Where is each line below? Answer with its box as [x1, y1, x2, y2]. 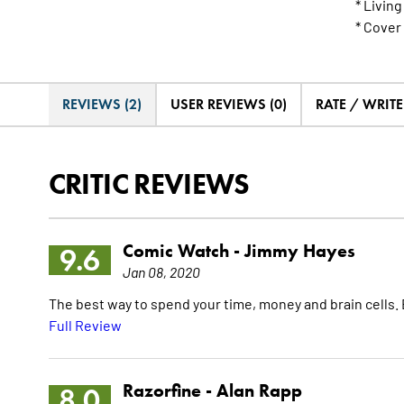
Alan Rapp [216, 380, 302, 402]
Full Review [48, 316, 122, 335]
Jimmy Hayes [243, 240, 355, 262]
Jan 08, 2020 [122, 262, 200, 281]
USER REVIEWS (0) [170, 96, 287, 114]
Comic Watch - [122, 240, 244, 262]
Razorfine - [122, 380, 216, 402]
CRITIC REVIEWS [48, 166, 250, 202]
